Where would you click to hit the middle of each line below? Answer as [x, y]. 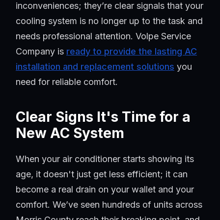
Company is [41, 52]
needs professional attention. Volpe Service [103, 36]
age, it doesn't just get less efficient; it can [102, 174]
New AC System [70, 133]
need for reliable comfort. [67, 82]
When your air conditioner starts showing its [105, 159]
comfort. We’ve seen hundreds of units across [109, 205]
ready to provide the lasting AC [132, 52]
